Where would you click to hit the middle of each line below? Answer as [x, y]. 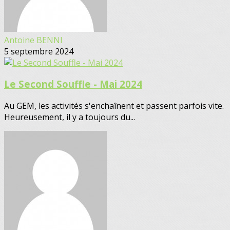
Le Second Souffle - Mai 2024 [73, 84]
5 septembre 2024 [39, 51]
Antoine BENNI [33, 40]
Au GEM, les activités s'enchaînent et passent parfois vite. [114, 106]
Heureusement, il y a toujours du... [70, 117]
